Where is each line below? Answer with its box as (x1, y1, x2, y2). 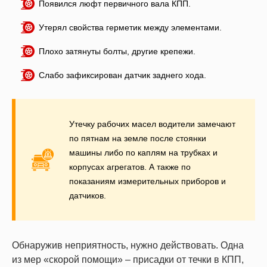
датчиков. (69, 190, 106, 200)
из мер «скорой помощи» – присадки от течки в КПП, (12, 254, 244, 265)
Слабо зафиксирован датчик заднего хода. (39, 70, 206, 80)
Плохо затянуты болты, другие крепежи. (39, 46, 195, 56)
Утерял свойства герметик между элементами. (39, 22, 222, 32)
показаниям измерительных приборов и (69, 176, 226, 186)
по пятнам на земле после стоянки (69, 133, 206, 143)
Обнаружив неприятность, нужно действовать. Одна (12, 240, 244, 250)
